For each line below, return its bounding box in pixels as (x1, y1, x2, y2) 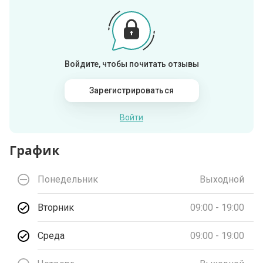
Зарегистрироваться (89, 86, 174, 96)
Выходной (199, 173, 244, 185)
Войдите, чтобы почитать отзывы (64, 59, 199, 69)
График (9, 142, 60, 159)
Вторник (38, 201, 75, 213)
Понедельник (38, 173, 99, 185)
